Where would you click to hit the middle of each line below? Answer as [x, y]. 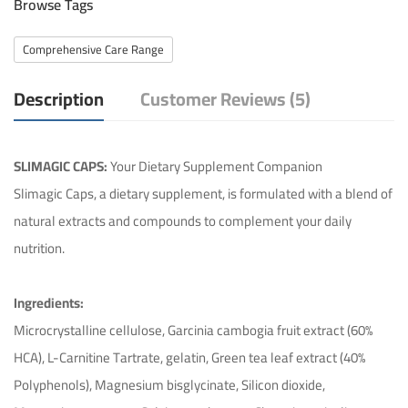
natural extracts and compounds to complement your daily [183, 220]
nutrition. [39, 248]
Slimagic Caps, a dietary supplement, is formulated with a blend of [203, 193]
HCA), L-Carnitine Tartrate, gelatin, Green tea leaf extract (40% [189, 357]
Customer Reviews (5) [225, 98]
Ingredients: [49, 302]
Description [59, 98]
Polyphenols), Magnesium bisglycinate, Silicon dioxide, [169, 384]
